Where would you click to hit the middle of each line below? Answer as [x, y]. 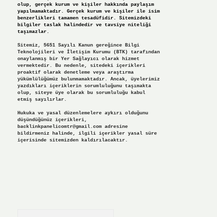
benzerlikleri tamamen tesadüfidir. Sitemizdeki [84, 18]
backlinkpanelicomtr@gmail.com [59, 127]
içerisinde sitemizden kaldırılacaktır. [72, 140]
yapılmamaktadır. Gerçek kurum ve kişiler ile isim [88, 12]
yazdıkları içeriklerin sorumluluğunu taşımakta [84, 86]
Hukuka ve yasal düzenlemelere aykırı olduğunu [83, 113]
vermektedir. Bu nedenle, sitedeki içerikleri [81, 66]
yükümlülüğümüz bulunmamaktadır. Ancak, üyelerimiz [88, 79]
